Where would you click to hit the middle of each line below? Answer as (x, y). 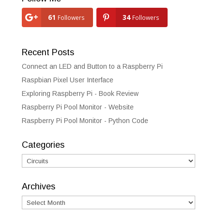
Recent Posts (48, 53)
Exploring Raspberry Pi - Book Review (80, 94)
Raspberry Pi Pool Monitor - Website (77, 107)
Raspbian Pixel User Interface (67, 80)
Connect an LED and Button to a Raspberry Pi (92, 67)
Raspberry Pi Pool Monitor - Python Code (85, 121)
